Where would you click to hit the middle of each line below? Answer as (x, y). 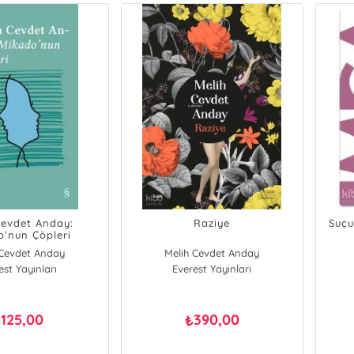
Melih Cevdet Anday (212, 253)
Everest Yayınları (212, 269)
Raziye (212, 223)
